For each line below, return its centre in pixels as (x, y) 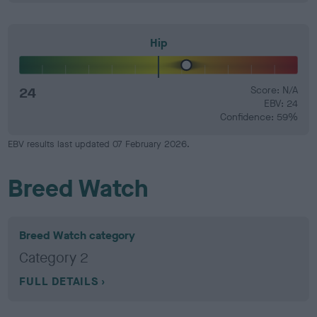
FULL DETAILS (59, 281)
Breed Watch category (77, 235)
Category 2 (54, 258)
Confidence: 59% (259, 117)
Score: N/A (274, 90)
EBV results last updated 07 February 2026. (99, 144)
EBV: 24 (281, 104)
